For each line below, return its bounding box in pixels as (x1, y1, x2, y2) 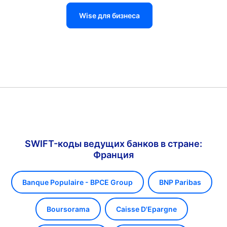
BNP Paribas (159, 178, 201, 186)
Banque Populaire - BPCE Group (22, 178, 133, 186)
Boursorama (46, 205, 90, 213)
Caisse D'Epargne (116, 205, 177, 213)
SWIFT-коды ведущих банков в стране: (25, 138, 202, 149)
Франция (93, 149, 134, 160)
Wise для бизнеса (79, 11, 140, 20)
